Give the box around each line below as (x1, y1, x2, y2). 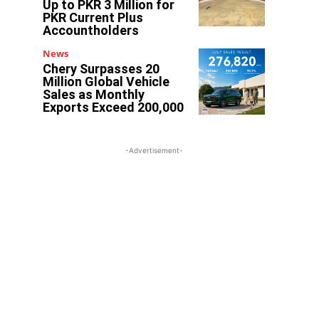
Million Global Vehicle (43, 74, 170, 90)
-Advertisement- (125, 146, 183, 155)
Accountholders (43, 23, 140, 38)
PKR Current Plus (43, 10, 144, 26)
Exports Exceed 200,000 (43, 100, 184, 115)
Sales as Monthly (43, 87, 145, 103)
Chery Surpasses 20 (43, 61, 160, 77)
